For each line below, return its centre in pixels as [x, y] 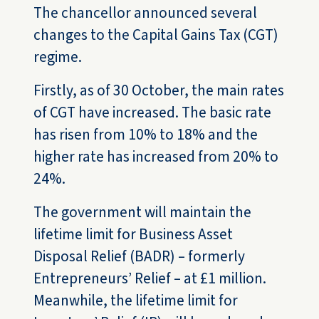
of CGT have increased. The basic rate [153, 113]
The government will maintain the [143, 213]
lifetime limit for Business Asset [134, 235]
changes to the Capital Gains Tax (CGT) [156, 35]
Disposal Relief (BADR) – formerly [140, 257]
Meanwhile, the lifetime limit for [136, 301]
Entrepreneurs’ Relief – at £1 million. [150, 279]
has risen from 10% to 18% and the [146, 135]
